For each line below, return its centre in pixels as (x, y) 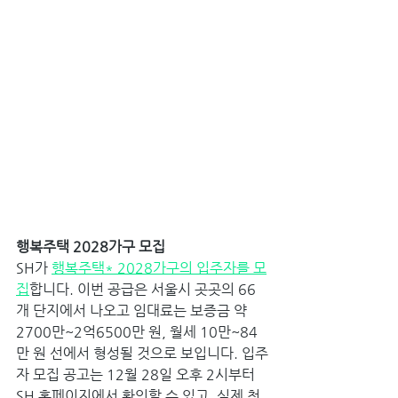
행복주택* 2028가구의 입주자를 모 (159, 267)
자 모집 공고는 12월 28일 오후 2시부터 (137, 374)
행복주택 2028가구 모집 (92, 246)
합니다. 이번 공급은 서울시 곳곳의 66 (143, 289)
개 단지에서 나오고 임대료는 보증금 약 (133, 310)
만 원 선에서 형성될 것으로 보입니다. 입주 (142, 353)
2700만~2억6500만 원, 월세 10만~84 (137, 331)
